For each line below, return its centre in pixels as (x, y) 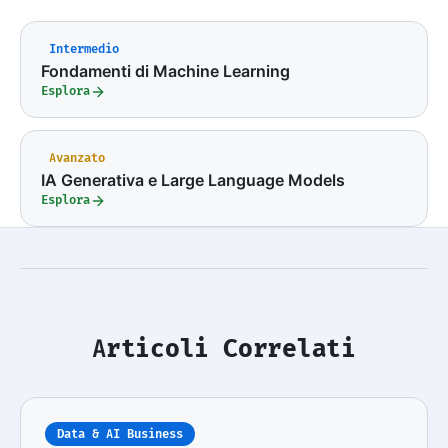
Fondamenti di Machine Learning (165, 71)
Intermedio (84, 49)
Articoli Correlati (224, 349)
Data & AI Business (120, 434)
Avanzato (77, 158)
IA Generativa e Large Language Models (193, 180)
